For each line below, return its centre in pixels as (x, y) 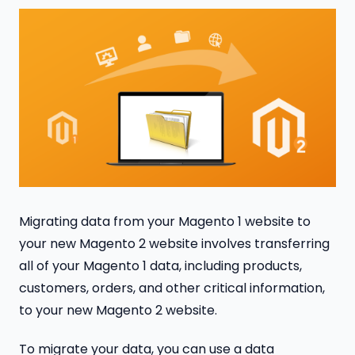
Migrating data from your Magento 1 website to (165, 222)
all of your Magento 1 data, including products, (160, 266)
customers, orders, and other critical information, (172, 288)
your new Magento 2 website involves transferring (174, 244)
